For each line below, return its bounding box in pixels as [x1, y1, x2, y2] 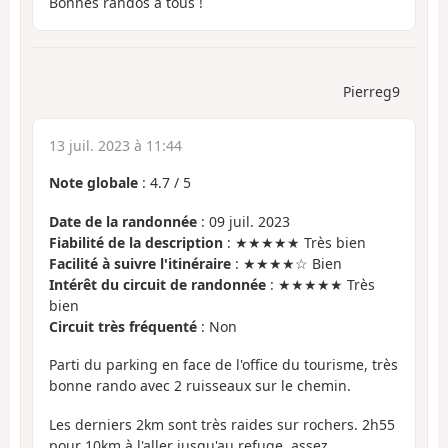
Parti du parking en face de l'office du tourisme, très [49, 355, 398, 375]
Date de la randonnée [49, 211, 197, 231]
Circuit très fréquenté [49, 316, 197, 336]
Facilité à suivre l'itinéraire [49, 253, 231, 273]
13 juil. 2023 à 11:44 [49, 136, 182, 156]
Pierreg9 [343, 82, 400, 102]
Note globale [49, 173, 138, 193]
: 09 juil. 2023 [197, 211, 290, 231]
